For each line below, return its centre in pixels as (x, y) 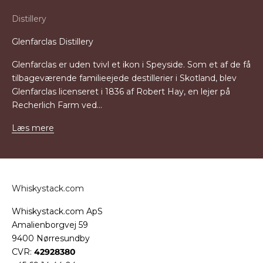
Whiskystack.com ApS (57, 211)
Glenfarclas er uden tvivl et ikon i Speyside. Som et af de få (131, 65)
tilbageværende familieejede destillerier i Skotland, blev (124, 78)
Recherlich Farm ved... (57, 105)
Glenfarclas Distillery (53, 42)
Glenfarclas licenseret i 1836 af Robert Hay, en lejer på (121, 92)
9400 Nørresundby (51, 238)
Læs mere (33, 128)
